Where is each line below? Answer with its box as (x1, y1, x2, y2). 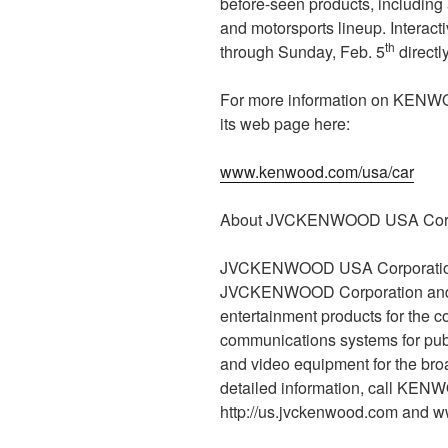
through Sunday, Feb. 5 (220, 40, 385, 63)
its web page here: (220, 112, 350, 135)
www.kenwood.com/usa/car (220, 160, 414, 183)
